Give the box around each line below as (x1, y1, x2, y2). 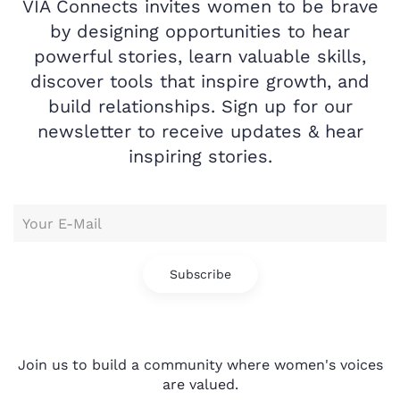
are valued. (162, 376, 238, 394)
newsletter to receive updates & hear (37, 121, 363, 143)
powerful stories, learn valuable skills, (34, 46, 366, 68)
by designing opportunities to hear (50, 21, 350, 43)
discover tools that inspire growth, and (30, 71, 370, 93)
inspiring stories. (128, 146, 272, 168)
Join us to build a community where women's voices (17, 356, 383, 374)
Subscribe (169, 267, 231, 282)
